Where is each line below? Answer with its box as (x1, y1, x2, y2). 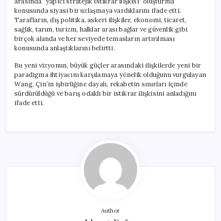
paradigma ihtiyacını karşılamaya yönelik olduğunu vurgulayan (14, 70, 206, 79)
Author (101, 207, 120, 214)
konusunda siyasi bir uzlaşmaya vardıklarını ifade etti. (14, 6, 181, 15)
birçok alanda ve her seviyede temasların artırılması (14, 34, 175, 43)
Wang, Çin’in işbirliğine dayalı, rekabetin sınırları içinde (14, 79, 187, 88)
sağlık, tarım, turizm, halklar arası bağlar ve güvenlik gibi (14, 25, 187, 34)
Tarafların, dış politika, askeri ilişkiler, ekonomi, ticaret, (14, 15, 187, 24)
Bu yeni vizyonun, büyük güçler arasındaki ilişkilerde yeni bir (14, 61, 201, 70)
